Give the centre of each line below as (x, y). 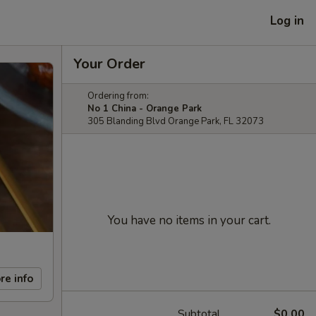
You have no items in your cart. (189, 220)
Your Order (109, 64)
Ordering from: (118, 96)
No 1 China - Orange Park (145, 109)
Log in (287, 20)
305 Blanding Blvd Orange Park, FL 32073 (176, 121)
